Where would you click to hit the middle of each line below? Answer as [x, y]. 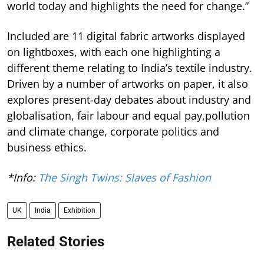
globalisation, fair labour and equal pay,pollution [128, 116]
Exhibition [80, 211]
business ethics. [47, 148]
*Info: [23, 178]
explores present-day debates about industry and [129, 100]
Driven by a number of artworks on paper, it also [128, 84]
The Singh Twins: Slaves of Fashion [125, 178]
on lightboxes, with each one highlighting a [114, 52]
